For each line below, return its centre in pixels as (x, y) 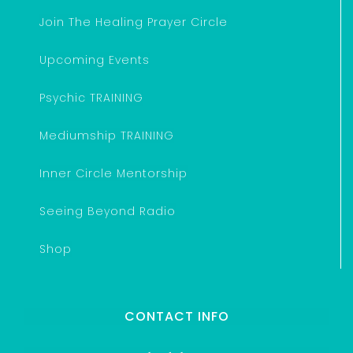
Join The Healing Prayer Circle (134, 22)
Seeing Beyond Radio (108, 211)
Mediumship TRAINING (107, 135)
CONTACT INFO (176, 316)
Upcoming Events (95, 59)
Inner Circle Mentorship (113, 173)
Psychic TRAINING (91, 97)
